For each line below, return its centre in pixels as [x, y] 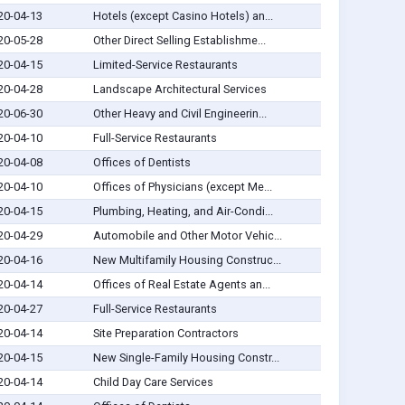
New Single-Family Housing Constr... [186, 358]
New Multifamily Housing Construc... [187, 260]
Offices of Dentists [141, 163]
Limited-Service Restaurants [165, 65]
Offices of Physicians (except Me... [182, 187]
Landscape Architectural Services [179, 89]
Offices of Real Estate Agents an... [181, 285]
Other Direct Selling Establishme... [179, 41]
